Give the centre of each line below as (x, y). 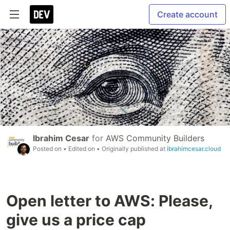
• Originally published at (132, 148)
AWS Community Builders (155, 138)
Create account (187, 14)
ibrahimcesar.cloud (194, 148)
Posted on (48, 148)
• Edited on (80, 148)
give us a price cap (76, 219)
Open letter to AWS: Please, (109, 200)
